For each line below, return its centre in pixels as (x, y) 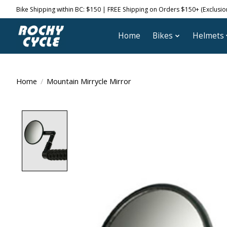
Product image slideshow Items (139, 116)
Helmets (208, 36)
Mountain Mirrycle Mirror (89, 81)
